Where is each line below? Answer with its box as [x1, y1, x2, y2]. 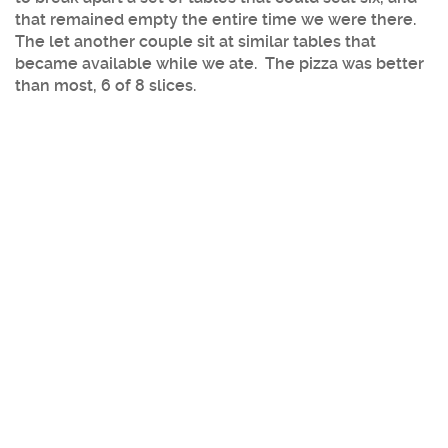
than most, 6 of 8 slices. [15, 75, 196, 95]
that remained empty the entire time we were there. [15, 9, 420, 29]
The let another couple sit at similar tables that [15, 31, 376, 51]
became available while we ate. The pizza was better [15, 53, 424, 73]
